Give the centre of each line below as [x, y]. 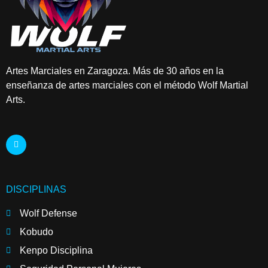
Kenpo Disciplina [56, 250]
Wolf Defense [48, 213]
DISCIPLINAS [36, 189]
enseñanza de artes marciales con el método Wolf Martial [127, 85]
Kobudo [36, 232]
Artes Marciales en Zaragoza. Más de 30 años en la [115, 71]
